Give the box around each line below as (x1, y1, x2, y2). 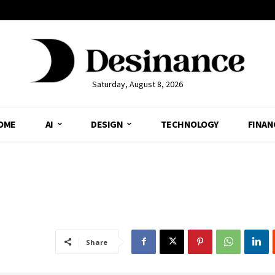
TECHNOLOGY (160, 117, 219, 130)
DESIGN (91, 117, 123, 130)
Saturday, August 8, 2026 (91, 78, 183, 90)
